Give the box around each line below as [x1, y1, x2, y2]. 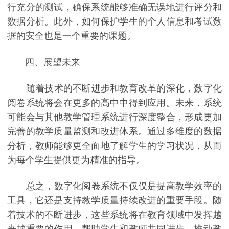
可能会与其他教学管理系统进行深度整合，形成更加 [7, 111, 222, 122]
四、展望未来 [7, 57, 80, 67]
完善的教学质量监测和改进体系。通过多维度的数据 [7, 126, 222, 136]
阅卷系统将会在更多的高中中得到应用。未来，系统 [7, 97, 222, 108]
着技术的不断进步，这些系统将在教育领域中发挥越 [7, 210, 222, 220]
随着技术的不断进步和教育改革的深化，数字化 [7, 83, 222, 94]
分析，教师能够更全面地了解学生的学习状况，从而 [7, 140, 222, 151]
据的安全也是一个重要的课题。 [7, 31, 136, 41]
